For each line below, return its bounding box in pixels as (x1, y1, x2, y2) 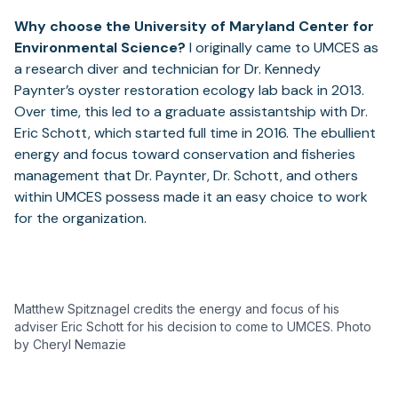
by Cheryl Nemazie (14, 337, 126, 353)
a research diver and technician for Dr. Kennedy (14, 60, 321, 79)
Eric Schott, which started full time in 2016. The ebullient (14, 123, 376, 143)
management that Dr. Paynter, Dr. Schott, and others (14, 166, 358, 186)
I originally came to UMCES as (186, 38, 378, 58)
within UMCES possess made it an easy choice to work (14, 187, 368, 207)
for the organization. (14, 209, 147, 228)
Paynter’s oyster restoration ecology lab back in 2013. (14, 81, 364, 100)
